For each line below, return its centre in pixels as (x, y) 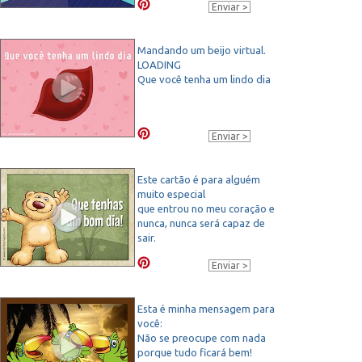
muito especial (171, 194)
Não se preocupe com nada (202, 337)
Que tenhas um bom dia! (194, 252)
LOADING (159, 64)
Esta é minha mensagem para (206, 308)
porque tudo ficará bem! (195, 352)
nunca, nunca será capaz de (201, 223)
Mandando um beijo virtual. (202, 50)
